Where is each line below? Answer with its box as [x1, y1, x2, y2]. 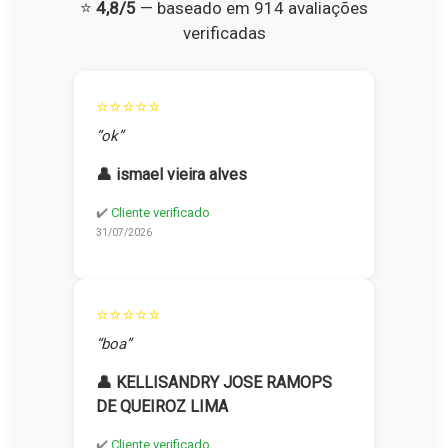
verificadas [182, 23, 266, 44]
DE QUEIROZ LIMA [96, 397, 228, 417]
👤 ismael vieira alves [96, 165, 247, 185]
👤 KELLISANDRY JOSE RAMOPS [96, 373, 332, 393]
